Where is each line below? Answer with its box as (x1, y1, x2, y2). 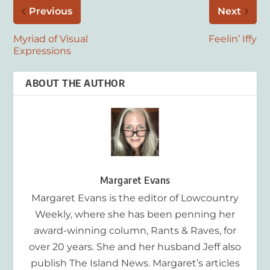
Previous (29, 5, 73, 17)
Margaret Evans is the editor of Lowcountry (31, 192, 239, 204)
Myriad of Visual (13, 33, 89, 45)
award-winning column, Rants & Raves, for (34, 224, 236, 236)
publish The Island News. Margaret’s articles (30, 257, 240, 269)
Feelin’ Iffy (208, 33, 257, 45)
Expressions (13, 45, 72, 57)
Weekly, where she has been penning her (35, 208, 235, 220)
